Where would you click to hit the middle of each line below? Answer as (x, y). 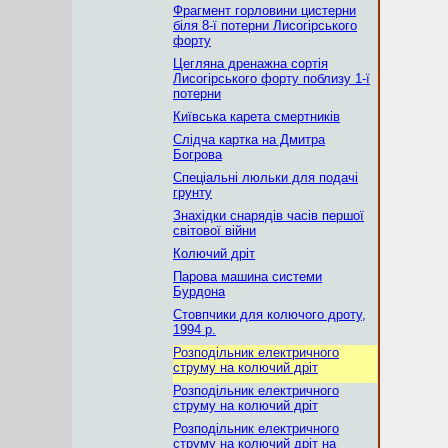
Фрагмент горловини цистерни (264, 10)
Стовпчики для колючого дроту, (269, 314)
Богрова (197, 154)
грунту (192, 192)
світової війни (214, 230)
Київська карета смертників (256, 116)
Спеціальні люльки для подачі (265, 177)
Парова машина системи (247, 276)
